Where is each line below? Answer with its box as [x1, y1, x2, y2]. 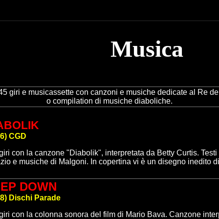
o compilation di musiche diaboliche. [46, 97, 173, 105]
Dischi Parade [9, 194, 61, 202]
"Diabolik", [66, 149, 105, 157]
